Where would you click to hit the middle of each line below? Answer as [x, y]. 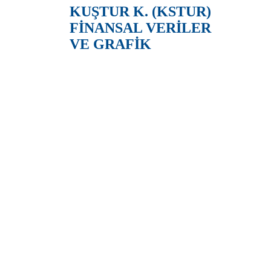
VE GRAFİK [110, 44]
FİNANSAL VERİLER [140, 28]
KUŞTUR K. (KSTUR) [140, 12]
